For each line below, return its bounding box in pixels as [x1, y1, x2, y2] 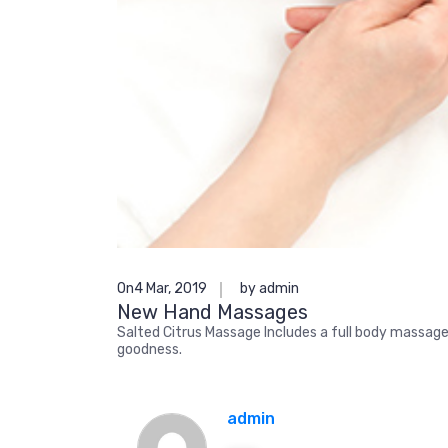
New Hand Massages [117, 299, 308, 324]
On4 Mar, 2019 [117, 279, 207, 297]
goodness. [117, 340, 182, 358]
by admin [240, 279, 299, 297]
